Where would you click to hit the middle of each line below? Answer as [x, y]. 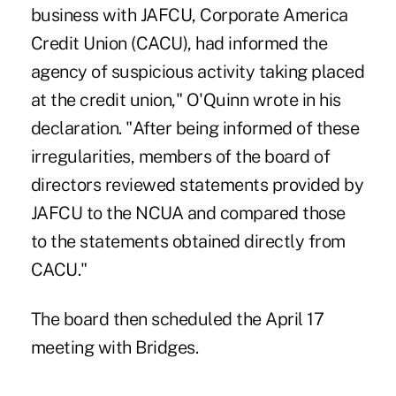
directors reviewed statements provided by [197, 185]
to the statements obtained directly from [188, 242]
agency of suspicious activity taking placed [198, 72]
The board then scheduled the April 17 [177, 320]
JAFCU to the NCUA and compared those [188, 213]
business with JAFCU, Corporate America [189, 15]
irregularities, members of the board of [180, 157]
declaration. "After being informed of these [195, 129]
